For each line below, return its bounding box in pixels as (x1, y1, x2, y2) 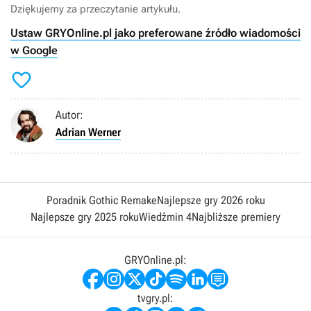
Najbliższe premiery (192, 210, 280, 224)
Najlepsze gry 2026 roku (156, 193, 265, 207)
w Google (10, 43, 58, 57)
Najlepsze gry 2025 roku (31, 210, 139, 224)
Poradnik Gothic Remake (46, 193, 157, 207)
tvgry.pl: (137, 291, 174, 305)
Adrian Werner (56, 125, 121, 139)
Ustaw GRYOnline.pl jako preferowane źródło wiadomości (10, 26, 301, 40)
